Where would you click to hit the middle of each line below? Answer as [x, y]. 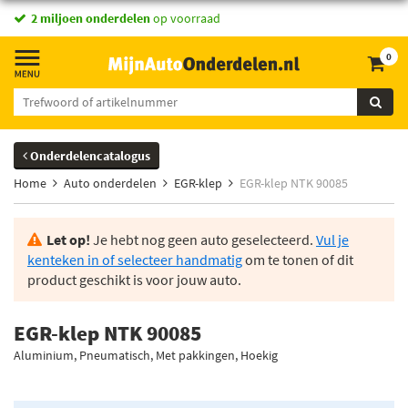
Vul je [332, 240]
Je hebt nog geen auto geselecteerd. [203, 240]
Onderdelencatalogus [89, 156]
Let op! [68, 240]
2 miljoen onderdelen [91, 18]
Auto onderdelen [110, 183]
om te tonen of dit [298, 260]
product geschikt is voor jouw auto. [134, 280]
